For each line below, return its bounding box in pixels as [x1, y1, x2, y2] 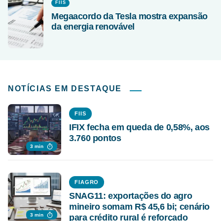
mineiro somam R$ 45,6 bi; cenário [69, 201, 210, 212]
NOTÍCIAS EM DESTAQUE [8, 84, 122, 93]
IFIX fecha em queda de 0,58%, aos [69, 122, 210, 132]
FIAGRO [74, 179, 99, 185]
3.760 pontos [69, 133, 121, 143]
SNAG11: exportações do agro [69, 190, 192, 201]
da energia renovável [51, 21, 135, 32]
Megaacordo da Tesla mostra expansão [51, 11, 208, 21]
